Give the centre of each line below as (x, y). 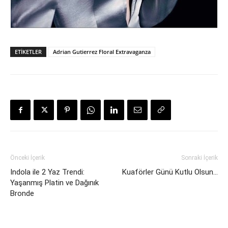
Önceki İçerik (27, 158)
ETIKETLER (28, 52)
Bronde (22, 193)
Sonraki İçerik (199, 158)
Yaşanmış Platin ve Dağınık (54, 183)
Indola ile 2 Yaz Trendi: (47, 172)
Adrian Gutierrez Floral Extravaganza (102, 52)
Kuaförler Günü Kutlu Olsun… (170, 172)
